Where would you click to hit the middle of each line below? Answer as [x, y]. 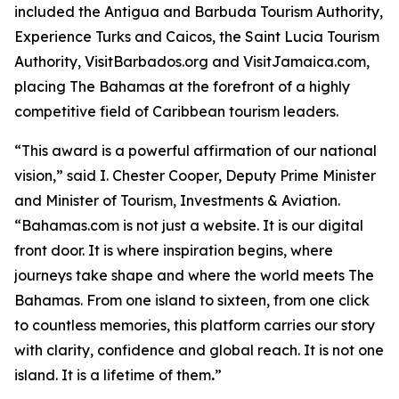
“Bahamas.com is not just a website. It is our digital [189, 225]
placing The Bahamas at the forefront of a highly [182, 86]
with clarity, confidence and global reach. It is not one [199, 350]
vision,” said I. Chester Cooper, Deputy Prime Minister [195, 175]
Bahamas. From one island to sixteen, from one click [192, 300]
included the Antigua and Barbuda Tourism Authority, [199, 12]
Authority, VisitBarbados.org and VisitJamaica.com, [192, 61]
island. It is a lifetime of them [113, 375]
